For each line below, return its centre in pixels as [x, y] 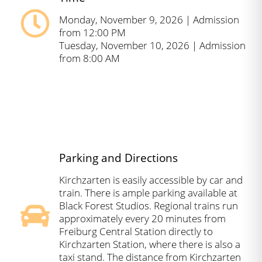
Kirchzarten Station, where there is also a [150, 244]
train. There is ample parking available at [148, 193]
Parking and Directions [118, 158]
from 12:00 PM [92, 32]
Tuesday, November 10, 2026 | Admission [152, 45]
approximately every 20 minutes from [142, 219]
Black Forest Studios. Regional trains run [149, 206]
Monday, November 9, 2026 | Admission [149, 19]
